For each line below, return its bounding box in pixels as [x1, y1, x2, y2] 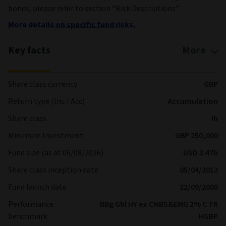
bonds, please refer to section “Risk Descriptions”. [8, 3, 181, 14]
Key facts [8, 43, 50, 58]
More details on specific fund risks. [8, 19, 135, 30]
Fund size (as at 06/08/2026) [8, 147, 103, 158]
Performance [8, 199, 53, 210]
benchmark [8, 211, 47, 222]
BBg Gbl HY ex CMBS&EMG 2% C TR [100, 199, 218, 210]
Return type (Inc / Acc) [8, 96, 85, 107]
